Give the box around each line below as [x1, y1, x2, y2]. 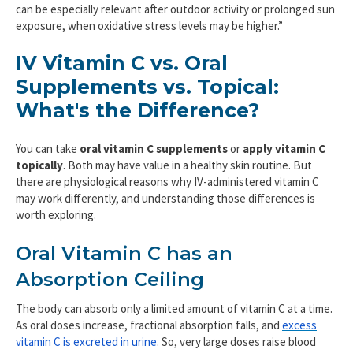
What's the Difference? [16, 98, 259, 123]
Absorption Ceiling [16, 268, 204, 292]
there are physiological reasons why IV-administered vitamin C [16, 173, 319, 189]
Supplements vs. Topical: [16, 75, 279, 99]
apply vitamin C [243, 140, 325, 156]
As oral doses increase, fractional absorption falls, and [16, 318, 282, 333]
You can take [16, 140, 80, 156]
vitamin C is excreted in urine [16, 334, 157, 350]
